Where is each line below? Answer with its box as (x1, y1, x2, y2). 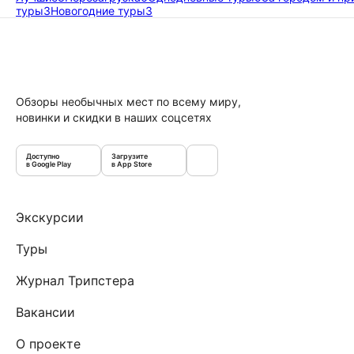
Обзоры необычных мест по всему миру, (16, 94, 241, 108)
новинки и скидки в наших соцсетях (16, 110, 212, 124)
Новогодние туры (51, 3, 145, 17)
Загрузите (111, 151, 148, 160)
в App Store (111, 159, 152, 168)
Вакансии (16, 303, 75, 320)
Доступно (26, 151, 59, 160)
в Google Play (26, 159, 71, 168)
